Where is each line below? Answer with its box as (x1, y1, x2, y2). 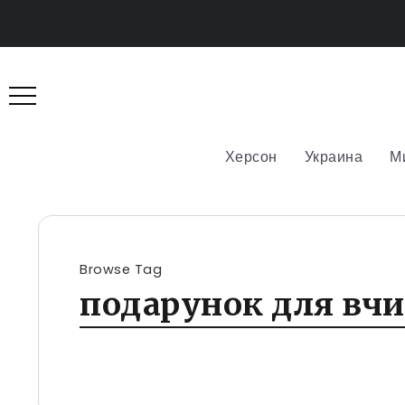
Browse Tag (80, 259, 162, 278)
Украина (304, 146, 363, 167)
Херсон (224, 146, 278, 167)
